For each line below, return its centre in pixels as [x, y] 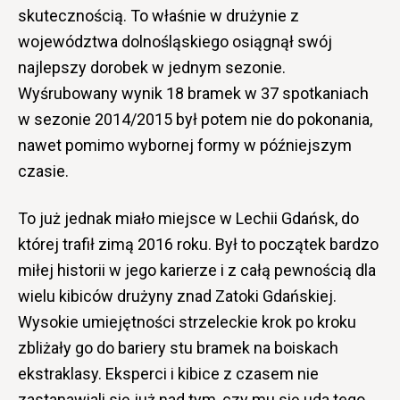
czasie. [43, 171]
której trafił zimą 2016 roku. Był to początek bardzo [198, 244]
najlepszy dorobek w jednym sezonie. [152, 67]
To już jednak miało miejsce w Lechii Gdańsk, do [188, 218]
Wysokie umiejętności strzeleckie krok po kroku [187, 321]
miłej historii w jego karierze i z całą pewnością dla [197, 270]
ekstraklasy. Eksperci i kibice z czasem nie [168, 373]
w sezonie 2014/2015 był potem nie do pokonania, [195, 119]
